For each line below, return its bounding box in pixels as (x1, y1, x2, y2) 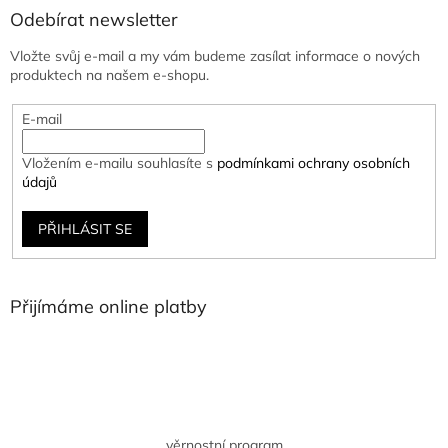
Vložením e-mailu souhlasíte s (21, 154, 217, 173)
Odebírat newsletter (10, 8, 178, 32)
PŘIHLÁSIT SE (37, 220, 132, 239)
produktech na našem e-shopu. (10, 66, 209, 85)
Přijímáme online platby (10, 294, 207, 318)
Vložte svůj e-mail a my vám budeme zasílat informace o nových (10, 47, 420, 66)
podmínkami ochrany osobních (216, 154, 410, 173)
